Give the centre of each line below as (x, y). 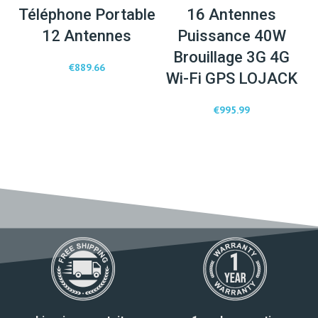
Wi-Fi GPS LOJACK (231, 78)
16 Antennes (231, 14)
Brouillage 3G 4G (231, 57)
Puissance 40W (231, 35)
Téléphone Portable (87, 14)
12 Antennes (87, 35)
